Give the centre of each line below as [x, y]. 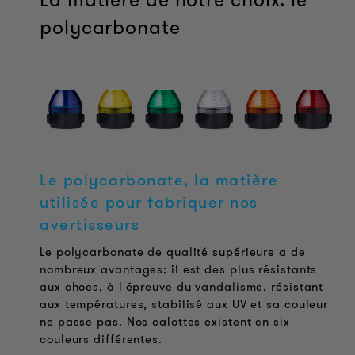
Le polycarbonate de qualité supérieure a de [173, 252]
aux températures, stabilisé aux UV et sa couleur [184, 305]
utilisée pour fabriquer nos [149, 202]
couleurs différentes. [101, 340]
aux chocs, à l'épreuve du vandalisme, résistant [182, 287]
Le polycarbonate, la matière [159, 180]
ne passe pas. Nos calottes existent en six [165, 322]
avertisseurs [90, 225]
